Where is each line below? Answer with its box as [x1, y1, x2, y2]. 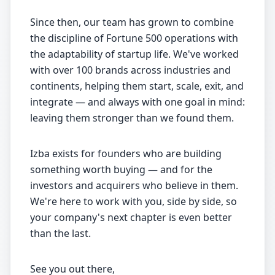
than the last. [30, 227, 91, 240]
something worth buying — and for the [30, 163, 212, 176]
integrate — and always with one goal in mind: [30, 95, 245, 109]
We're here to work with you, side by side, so [30, 195, 237, 208]
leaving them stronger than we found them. [30, 111, 234, 125]
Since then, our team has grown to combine [30, 15, 234, 29]
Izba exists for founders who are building [30, 147, 222, 160]
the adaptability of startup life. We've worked [30, 47, 239, 61]
